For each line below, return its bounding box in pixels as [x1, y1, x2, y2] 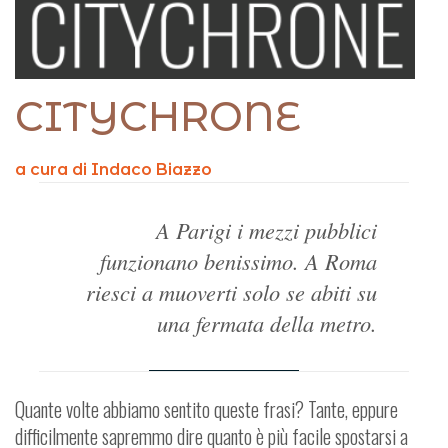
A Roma [305, 246, 377, 276]
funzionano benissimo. [100, 246, 299, 276]
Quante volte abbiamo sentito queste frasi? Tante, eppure [15, 395, 398, 424]
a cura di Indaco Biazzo [15, 160, 212, 179]
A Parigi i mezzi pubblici [156, 215, 377, 245]
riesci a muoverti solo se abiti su [86, 277, 377, 307]
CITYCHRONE [15, 92, 301, 141]
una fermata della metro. [157, 308, 377, 338]
